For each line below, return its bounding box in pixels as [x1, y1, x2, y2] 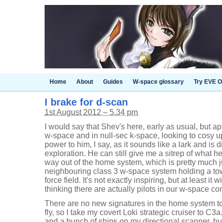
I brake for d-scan [45, 97, 128, 108]
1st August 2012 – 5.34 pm [45, 108, 138, 116]
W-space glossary [133, 78, 184, 85]
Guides [103, 78, 123, 85]
